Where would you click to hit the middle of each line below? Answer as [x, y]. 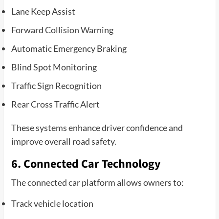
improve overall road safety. [64, 141]
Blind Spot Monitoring [54, 67]
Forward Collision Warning [62, 30]
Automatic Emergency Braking [69, 48]
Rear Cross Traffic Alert [55, 104]
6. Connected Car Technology [86, 164]
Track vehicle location [52, 203]
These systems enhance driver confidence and [97, 127]
